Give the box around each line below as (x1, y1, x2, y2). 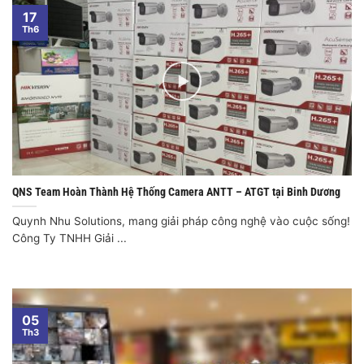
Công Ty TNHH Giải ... (12, 232, 127, 245)
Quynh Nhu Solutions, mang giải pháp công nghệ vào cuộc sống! (12, 214, 350, 228)
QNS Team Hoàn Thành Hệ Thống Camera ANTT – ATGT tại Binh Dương (12, 185, 340, 199)
